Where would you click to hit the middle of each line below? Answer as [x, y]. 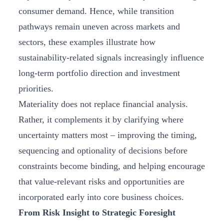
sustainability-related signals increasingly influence [111, 58]
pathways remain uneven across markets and [99, 27]
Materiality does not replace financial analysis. [103, 104]
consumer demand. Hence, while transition [96, 11]
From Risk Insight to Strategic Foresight [97, 213]
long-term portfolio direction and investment [99, 73]
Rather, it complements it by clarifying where [101, 120]
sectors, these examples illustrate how [87, 42]
